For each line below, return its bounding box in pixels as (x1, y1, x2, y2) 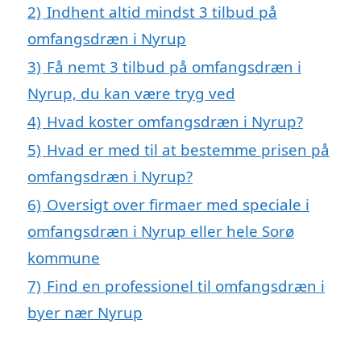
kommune (27, 247, 100, 268)
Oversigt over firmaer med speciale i (47, 194, 309, 215)
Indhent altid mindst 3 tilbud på (47, 2, 277, 23)
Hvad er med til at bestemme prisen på (47, 139, 330, 160)
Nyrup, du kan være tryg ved (27, 83, 235, 104)
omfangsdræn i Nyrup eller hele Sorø (27, 221, 294, 242)
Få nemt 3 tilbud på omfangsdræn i (47, 56, 301, 77)
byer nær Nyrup (27, 302, 143, 323)
